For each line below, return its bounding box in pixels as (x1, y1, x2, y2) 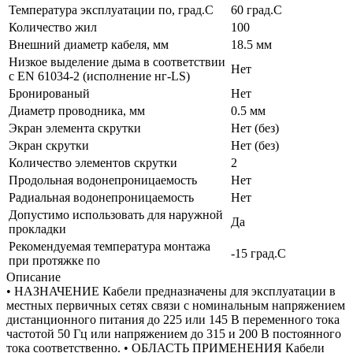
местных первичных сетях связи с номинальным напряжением (6, 298, 345, 312)
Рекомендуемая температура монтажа (9, 239, 210, 253)
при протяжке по (9, 253, 100, 267)
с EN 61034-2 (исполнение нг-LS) (9, 69, 190, 83)
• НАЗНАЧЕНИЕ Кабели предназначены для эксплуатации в (6, 284, 336, 298)
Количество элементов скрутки (9, 155, 177, 169)
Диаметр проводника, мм (9, 103, 145, 117)
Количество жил (9, 20, 97, 34)
